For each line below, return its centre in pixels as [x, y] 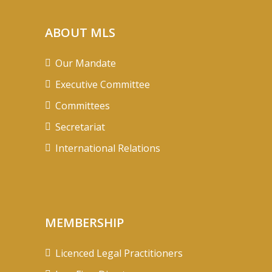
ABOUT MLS [80, 32]
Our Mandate [86, 63]
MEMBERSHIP [84, 222]
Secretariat [80, 127]
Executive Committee [103, 84]
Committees [83, 105]
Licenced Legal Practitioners [119, 253]
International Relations [108, 148]
